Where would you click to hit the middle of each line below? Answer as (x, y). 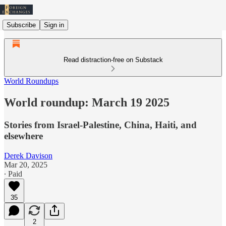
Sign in (54, 25)
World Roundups (31, 81)
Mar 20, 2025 (26, 164)
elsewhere (23, 136)
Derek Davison (28, 155)
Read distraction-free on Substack (113, 60)
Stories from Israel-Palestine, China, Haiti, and (100, 125)
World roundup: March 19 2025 (87, 102)
